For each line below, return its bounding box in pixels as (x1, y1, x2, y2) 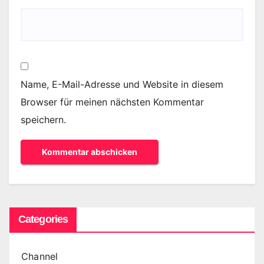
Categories (18, 213, 68, 226)
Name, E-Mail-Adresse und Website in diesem (21, 78, 223, 91)
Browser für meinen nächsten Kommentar (21, 96, 204, 108)
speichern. (21, 114, 66, 126)
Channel (21, 250, 58, 263)
